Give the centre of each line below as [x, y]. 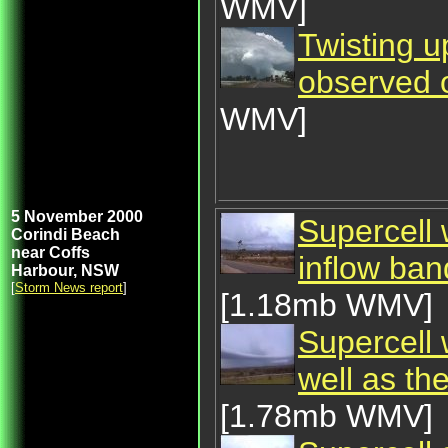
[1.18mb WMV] [326, 305]
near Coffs [50, 252]
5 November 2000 [77, 216]
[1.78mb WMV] [326, 416]
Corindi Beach [65, 234]
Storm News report [69, 287]
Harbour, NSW [65, 270]
